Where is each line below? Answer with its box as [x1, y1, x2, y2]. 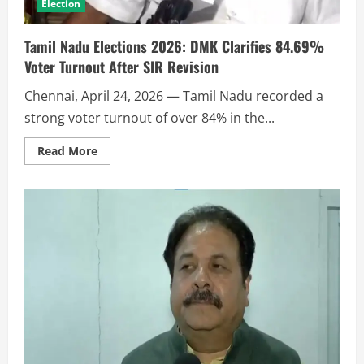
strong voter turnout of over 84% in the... [24, 108, 275, 127]
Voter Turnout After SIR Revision [24, 55, 219, 77]
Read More [37, 142, 97, 158]
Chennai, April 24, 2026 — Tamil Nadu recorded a [24, 86, 323, 105]
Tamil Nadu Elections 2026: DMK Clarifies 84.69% [24, 35, 324, 57]
